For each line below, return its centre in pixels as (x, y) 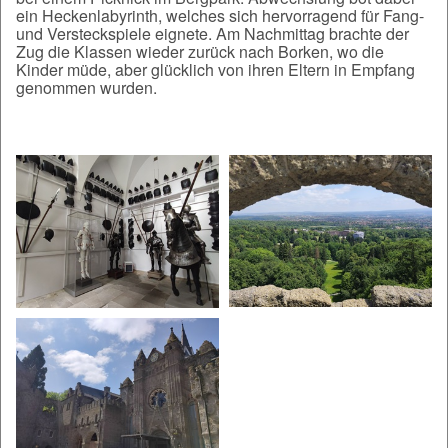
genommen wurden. (86, 88)
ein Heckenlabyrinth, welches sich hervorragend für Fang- (220, 16)
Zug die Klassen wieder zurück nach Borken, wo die (200, 52)
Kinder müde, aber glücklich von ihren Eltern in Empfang (215, 70)
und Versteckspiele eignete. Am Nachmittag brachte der (212, 34)
